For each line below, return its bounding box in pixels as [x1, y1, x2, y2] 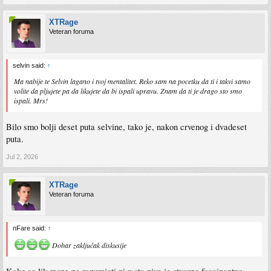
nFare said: [13, 224, 48, 232]
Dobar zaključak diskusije [50, 240, 126, 250]
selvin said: [13, 62, 47, 70]
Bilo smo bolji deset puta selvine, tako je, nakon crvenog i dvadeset [6, 120, 247, 132]
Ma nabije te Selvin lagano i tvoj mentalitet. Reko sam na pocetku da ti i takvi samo [14, 76, 250, 87]
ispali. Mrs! [14, 96, 48, 106]
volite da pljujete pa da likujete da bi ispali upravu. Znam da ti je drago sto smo [14, 86, 242, 96]
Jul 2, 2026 [6, 152, 38, 160]
